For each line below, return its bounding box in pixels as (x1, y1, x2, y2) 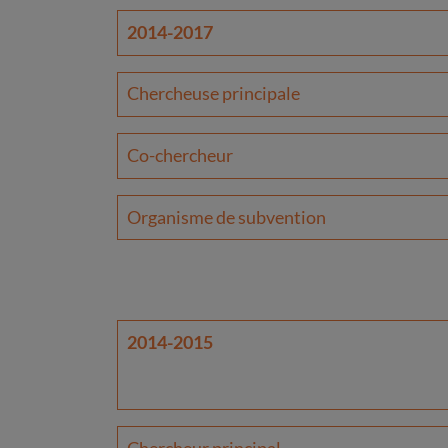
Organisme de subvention (126, 206, 326, 228)
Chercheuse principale (126, 83, 303, 105)
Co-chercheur (126, 144, 233, 166)
